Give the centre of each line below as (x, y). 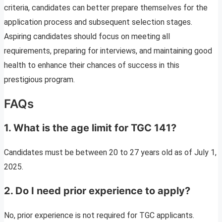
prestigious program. (39, 80)
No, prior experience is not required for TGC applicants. (99, 216)
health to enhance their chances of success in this (92, 65)
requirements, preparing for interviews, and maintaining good (108, 51)
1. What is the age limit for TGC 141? (90, 128)
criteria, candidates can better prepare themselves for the (106, 8)
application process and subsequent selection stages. (98, 22)
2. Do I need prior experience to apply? (97, 191)
